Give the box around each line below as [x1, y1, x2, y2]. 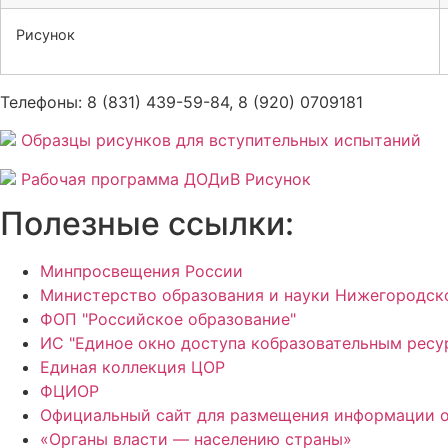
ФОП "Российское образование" [40, 309, 296, 330]
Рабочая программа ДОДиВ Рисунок [21, 168, 311, 189]
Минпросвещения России [40, 261, 243, 282]
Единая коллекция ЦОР [40, 357, 225, 378]
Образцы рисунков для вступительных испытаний [21, 130, 421, 151]
